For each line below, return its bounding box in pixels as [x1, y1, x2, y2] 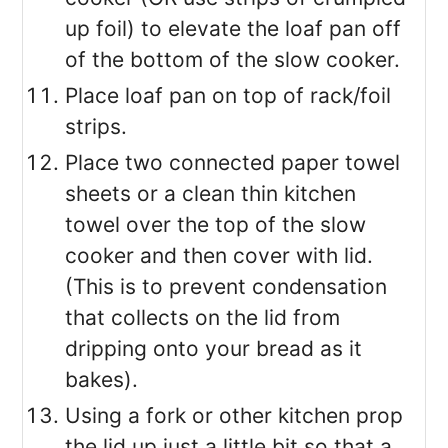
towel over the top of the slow [65, 212, 367, 238]
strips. [65, 114, 128, 140]
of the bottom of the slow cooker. [65, 47, 401, 73]
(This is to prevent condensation [65, 274, 388, 300]
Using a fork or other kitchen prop [65, 403, 404, 429]
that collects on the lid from [65, 305, 341, 331]
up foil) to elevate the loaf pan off [65, 16, 402, 42]
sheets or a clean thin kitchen [65, 181, 357, 207]
